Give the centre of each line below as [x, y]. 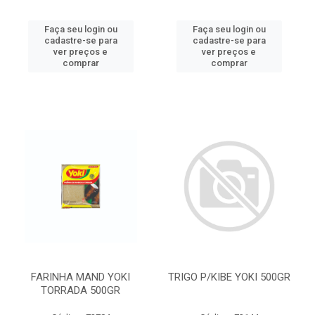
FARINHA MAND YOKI [81, 277]
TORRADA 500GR [81, 290]
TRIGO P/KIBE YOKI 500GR [229, 277]
